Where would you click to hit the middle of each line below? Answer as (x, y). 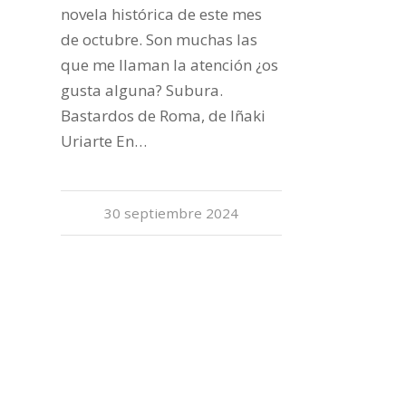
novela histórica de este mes (161, 14)
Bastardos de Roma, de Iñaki (163, 115)
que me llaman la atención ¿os (169, 64)
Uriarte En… (104, 140)
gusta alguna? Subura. (142, 90)
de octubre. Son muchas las (159, 39)
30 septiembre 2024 (172, 213)
